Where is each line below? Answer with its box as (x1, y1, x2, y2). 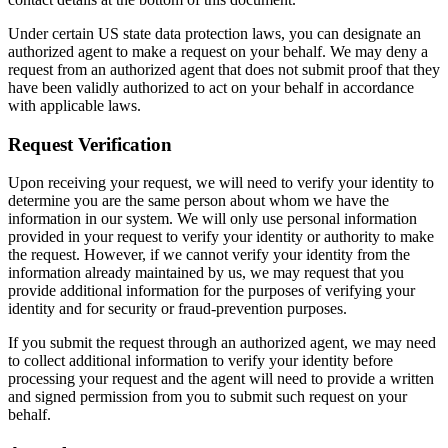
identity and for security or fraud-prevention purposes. (8, 300, 347, 318)
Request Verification (8, 133, 172, 155)
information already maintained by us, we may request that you (8, 264, 404, 282)
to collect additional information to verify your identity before (8, 352, 393, 370)
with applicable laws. (8, 96, 141, 114)
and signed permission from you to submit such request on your (8, 388, 407, 406)
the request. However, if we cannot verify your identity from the (8, 246, 410, 264)
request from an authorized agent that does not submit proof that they (8, 60, 440, 78)
